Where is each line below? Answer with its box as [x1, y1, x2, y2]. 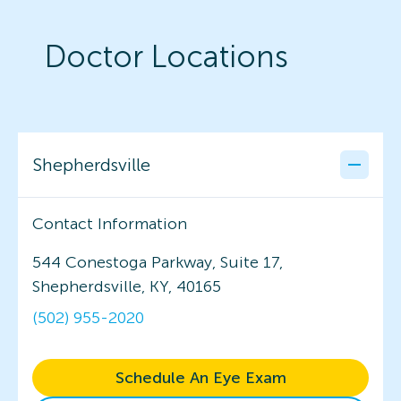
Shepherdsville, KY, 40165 [32, 276, 221, 296]
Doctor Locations [45, 38, 288, 75]
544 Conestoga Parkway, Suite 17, [32, 252, 283, 272]
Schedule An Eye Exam [115, 367, 286, 388]
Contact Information [32, 213, 187, 234]
